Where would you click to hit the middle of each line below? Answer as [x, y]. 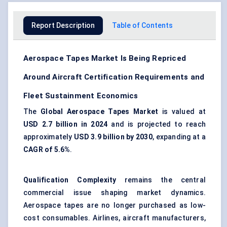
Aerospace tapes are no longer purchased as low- [115, 205]
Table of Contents [142, 26]
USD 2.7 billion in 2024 [66, 124]
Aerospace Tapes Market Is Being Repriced [105, 59]
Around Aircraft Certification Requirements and [114, 77]
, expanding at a [179, 137]
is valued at [182, 112]
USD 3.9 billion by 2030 [113, 137]
